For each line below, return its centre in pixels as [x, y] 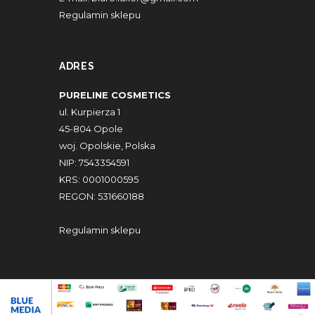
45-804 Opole [91, 128]
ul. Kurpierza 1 [90, 111]
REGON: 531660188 [102, 196]
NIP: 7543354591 [94, 162]
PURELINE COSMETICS [115, 95]
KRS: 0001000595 [99, 179]
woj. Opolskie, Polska [107, 145]
